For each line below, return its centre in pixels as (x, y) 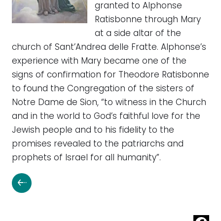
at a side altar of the (138, 34)
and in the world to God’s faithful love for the (106, 117)
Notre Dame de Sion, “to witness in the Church (109, 103)
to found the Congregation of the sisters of (103, 89)
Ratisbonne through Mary (148, 20)
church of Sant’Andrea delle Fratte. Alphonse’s (109, 48)
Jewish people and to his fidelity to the (93, 131)
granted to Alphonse (138, 6)
